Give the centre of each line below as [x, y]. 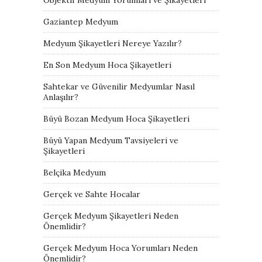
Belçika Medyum [75, 172]
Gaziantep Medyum [81, 21]
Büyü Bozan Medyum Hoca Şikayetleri [116, 118]
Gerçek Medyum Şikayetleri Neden [111, 216]
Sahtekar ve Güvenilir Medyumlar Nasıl [119, 86]
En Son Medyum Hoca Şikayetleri [107, 65]
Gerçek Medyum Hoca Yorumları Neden [120, 248]
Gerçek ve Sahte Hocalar [92, 194]
